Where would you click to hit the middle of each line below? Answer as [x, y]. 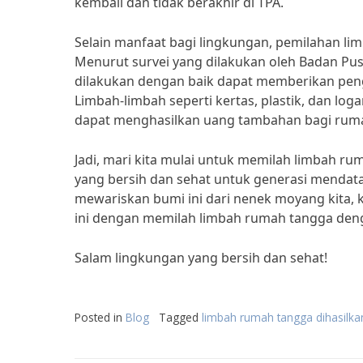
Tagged [180, 317]
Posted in [100, 317]
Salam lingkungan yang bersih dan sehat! [201, 258]
